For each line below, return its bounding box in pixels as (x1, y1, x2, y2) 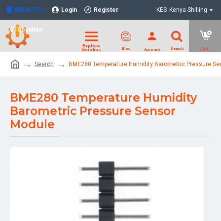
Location (18, 26, 42, 33)
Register (94, 6, 118, 13)
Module (10, 117, 55, 131)
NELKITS (14, 6, 39, 13)
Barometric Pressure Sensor (10, 104, 176, 118)
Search (35, 61, 54, 68)
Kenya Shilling (169, 6, 207, 13)
